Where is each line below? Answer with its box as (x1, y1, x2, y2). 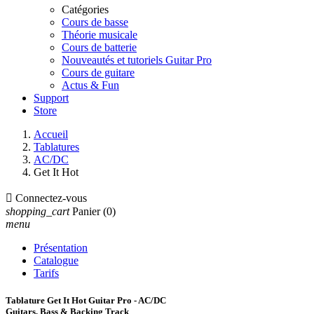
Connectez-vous (15, 192, 87, 204)
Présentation (34, 242, 88, 254)
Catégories (62, 4, 109, 15)
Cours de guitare (62, 67, 135, 78)
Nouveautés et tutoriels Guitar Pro (62, 54, 212, 66)
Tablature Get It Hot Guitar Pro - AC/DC (6, 295, 166, 306)
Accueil (34, 128, 68, 140)
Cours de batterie (62, 41, 137, 53)
